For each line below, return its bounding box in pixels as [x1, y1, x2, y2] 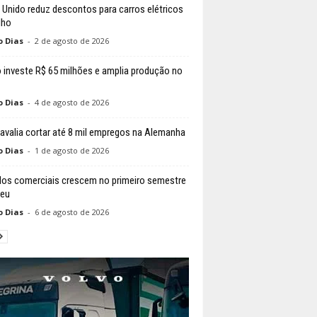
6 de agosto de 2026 [34, 207, 109, 218]
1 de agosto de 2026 [34, 145, 109, 156]
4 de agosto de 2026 [34, 97, 109, 108]
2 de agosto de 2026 [34, 35, 109, 47]
